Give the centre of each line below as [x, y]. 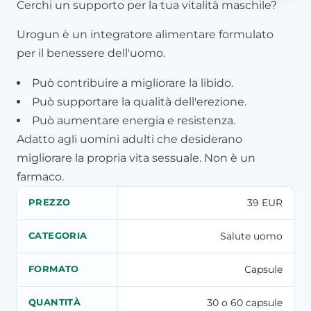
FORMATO [54, 269]
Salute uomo [251, 236]
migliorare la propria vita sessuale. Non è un [136, 158]
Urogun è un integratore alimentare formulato [145, 35]
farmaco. [40, 176]
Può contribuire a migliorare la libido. [133, 83]
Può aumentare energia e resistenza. [134, 120]
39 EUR [265, 202]
